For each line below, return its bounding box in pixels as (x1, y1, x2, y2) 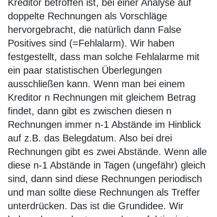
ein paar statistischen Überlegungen (8, 65, 162, 76)
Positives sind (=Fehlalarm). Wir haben (8, 38, 174, 48)
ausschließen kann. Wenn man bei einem (8, 78, 185, 89)
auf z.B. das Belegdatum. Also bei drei (8, 133, 172, 143)
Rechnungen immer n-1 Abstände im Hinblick (8, 119, 201, 130)
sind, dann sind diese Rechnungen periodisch (8, 173, 202, 184)
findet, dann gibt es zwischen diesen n (8, 106, 171, 116)
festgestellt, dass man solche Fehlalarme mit (8, 51, 200, 62)
